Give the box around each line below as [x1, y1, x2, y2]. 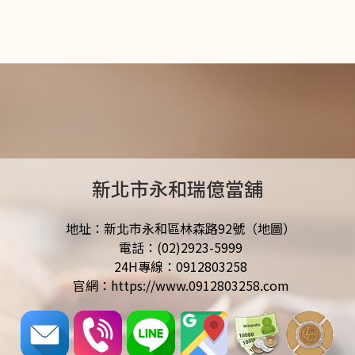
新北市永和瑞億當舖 [92, 174, 263, 202]
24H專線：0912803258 [114, 256, 247, 276]
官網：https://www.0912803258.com [72, 275, 289, 295]
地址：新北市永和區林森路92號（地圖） [66, 218, 296, 238]
